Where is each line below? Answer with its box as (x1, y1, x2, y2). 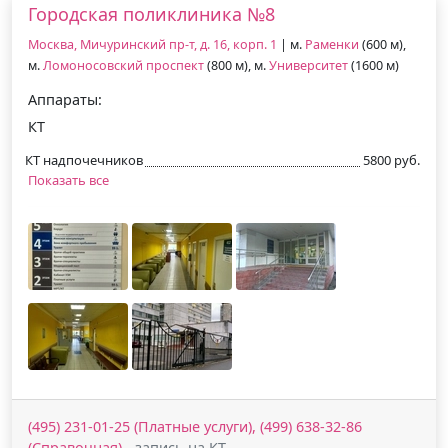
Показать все (28, 170, 109, 189)
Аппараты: (28, 89, 102, 109)
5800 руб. (363, 150, 420, 169)
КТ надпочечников (25, 150, 143, 169)
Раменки (305, 35, 359, 53)
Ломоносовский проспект (43, 56, 204, 74)
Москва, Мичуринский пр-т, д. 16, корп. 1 (28, 35, 277, 53)
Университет (269, 56, 348, 74)
